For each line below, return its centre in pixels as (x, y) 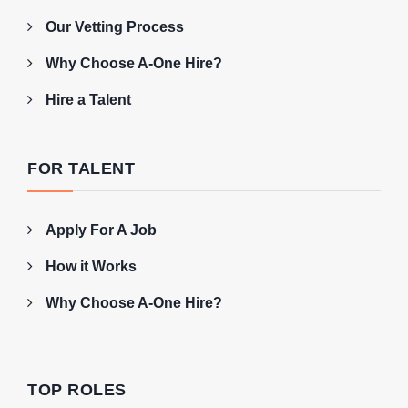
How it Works (91, 266)
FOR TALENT (81, 168)
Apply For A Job (101, 229)
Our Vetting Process (115, 26)
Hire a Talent (88, 99)
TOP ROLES (77, 389)
